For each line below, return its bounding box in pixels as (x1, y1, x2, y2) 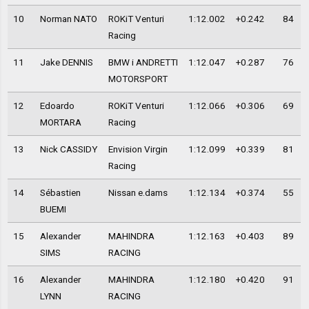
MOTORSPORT (108, 72, 168, 84)
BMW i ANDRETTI (108, 56, 178, 68)
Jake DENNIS (39, 56, 93, 68)
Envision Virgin (108, 143, 168, 154)
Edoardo (39, 99, 74, 111)
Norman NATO (39, 12, 97, 24)
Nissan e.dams (108, 186, 168, 198)
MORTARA (39, 116, 81, 128)
